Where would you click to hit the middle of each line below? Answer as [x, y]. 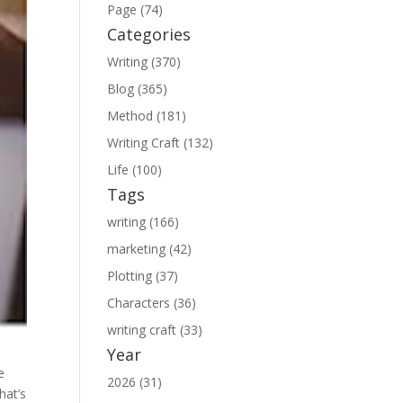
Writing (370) [144, 62]
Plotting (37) [143, 276]
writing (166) [143, 222]
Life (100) [135, 170]
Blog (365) [138, 89]
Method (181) [147, 116]
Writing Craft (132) [161, 143]
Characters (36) [152, 303]
